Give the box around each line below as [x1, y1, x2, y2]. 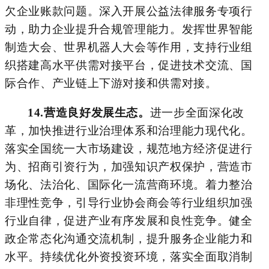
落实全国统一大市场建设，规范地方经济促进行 [5, 142, 253, 155]
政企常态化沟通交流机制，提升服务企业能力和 [5, 232, 253, 245]
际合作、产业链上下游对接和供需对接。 [5, 76, 217, 89]
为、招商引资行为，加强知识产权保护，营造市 [5, 160, 253, 173]
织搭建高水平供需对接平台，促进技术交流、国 [5, 58, 253, 71]
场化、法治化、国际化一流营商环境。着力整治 [5, 178, 253, 191]
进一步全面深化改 [150, 106, 244, 119]
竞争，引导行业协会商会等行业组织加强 [40, 196, 253, 209]
